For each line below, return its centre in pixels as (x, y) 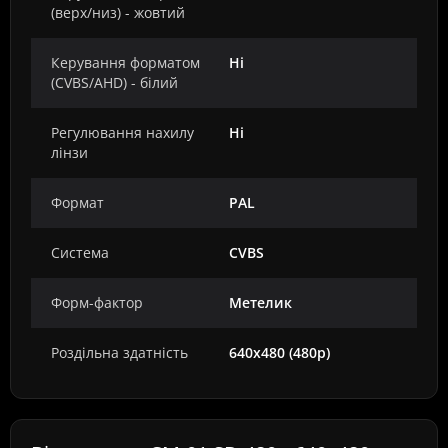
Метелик (260, 302)
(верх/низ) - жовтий (118, 12)
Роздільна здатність (119, 352)
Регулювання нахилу (122, 132)
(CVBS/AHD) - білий (114, 82)
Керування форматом (125, 62)
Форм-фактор (97, 302)
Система (80, 252)
